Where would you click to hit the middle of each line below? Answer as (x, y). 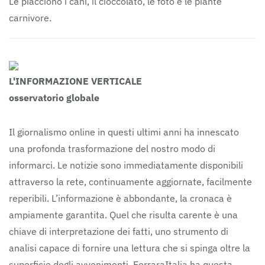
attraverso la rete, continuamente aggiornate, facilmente (130, 182)
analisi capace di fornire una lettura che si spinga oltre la (130, 248)
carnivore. (30, 18)
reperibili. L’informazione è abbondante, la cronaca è (120, 198)
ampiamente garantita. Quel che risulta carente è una (123, 215)
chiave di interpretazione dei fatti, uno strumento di (119, 231)
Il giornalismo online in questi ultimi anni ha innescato (124, 132)
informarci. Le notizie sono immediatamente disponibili (126, 165)
